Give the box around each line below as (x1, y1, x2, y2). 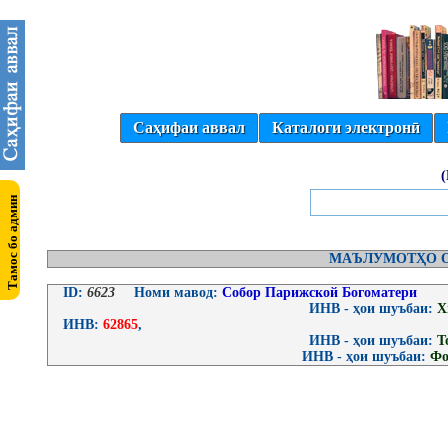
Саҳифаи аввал (133, 119, 245, 136)
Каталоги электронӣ (272, 119, 420, 136)
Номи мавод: (134, 285, 218, 300)
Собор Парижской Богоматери (218, 285, 417, 300)
